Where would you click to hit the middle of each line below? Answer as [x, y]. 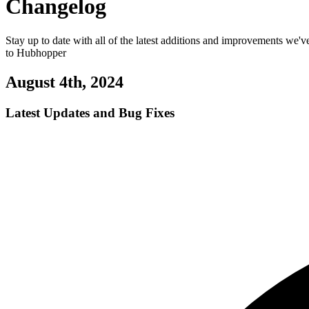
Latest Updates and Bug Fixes [90, 112]
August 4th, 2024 [64, 82]
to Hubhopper [36, 52]
